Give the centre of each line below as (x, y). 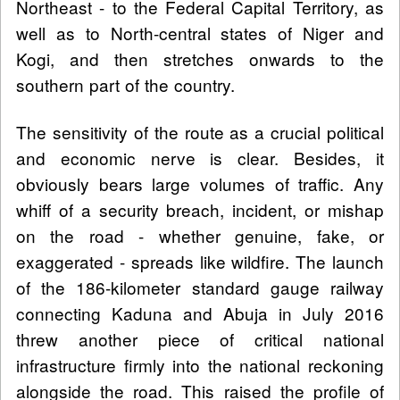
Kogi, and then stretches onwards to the (200, 58)
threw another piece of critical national (200, 338)
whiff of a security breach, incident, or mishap (200, 209)
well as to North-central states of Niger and (200, 32)
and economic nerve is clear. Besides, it (200, 157)
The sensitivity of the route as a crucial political (200, 131)
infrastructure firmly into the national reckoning (200, 364)
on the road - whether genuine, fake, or (200, 235)
